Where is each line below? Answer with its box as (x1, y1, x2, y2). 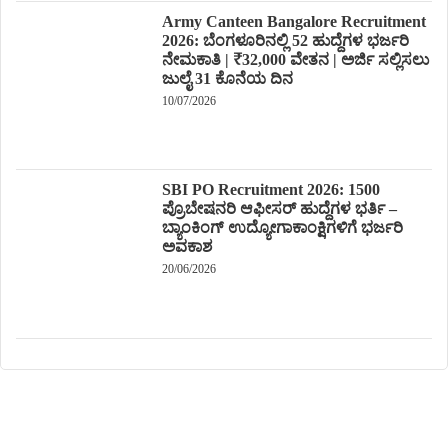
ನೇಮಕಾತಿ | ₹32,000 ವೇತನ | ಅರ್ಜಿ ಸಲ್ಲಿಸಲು (161, 50, 429, 68)
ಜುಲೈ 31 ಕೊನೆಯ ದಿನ (161, 69, 293, 87)
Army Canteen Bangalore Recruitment (161, 12, 426, 30)
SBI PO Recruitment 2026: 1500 (161, 181, 380, 199)
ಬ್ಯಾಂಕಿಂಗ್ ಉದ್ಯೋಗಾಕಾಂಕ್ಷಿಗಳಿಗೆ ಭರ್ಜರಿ (161, 219, 403, 237)
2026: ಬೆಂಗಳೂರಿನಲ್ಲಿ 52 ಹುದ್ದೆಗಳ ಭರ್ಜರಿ (161, 31, 409, 49)
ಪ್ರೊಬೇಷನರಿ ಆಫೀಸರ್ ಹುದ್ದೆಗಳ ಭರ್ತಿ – (161, 200, 397, 218)
